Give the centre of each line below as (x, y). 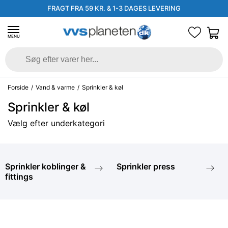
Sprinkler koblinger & (46, 166)
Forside (18, 87)
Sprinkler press (146, 166)
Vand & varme (55, 87)
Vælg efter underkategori (56, 123)
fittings (19, 177)
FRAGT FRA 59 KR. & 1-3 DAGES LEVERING (114, 8)
